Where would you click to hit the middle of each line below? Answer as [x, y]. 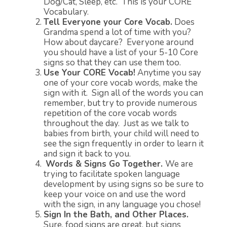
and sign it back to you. [87, 154]
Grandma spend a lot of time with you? [118, 32]
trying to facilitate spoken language [112, 174]
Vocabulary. [66, 12]
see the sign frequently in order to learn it [124, 144]
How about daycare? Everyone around [119, 43]
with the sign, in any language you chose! [122, 205]
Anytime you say [168, 73]
